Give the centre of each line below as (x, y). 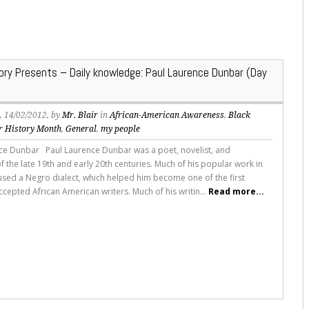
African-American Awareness (167, 116)
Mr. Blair (80, 116)
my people (121, 129)
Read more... (237, 192)
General (81, 129)
